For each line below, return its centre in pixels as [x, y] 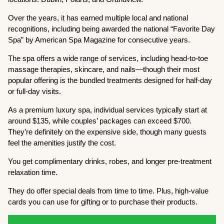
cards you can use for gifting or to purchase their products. [104, 201]
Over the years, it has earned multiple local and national [98, 17]
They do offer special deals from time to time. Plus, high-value [108, 190]
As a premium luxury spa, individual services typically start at [108, 109]
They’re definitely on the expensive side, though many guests [107, 131]
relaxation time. [34, 172]
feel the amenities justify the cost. [63, 142]
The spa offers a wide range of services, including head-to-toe [108, 58]
